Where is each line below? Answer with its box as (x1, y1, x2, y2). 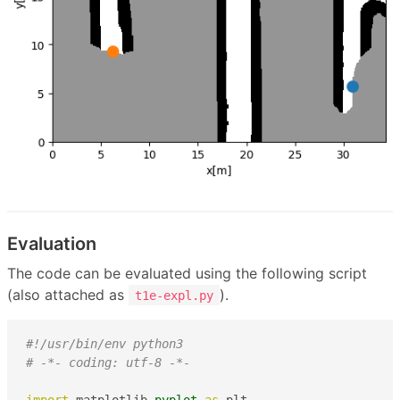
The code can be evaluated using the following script (7, 263, 367, 282)
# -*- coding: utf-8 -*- (26, 355, 190, 371)
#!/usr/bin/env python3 (26, 337, 183, 352)
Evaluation (7, 232, 96, 254)
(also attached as (7, 285, 129, 304)
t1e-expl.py (135, 287, 213, 303)
